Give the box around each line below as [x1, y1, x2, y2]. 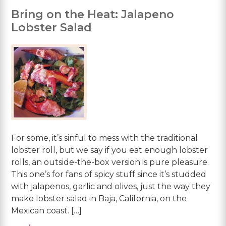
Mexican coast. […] [11, 205, 82, 215]
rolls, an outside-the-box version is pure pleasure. [11, 157, 209, 167]
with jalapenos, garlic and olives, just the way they [11, 181, 211, 191]
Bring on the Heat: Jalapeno [11, 7, 175, 21]
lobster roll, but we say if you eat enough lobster [11, 145, 208, 155]
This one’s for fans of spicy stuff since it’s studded [11, 169, 207, 179]
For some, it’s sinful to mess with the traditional [11, 133, 198, 143]
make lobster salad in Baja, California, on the [11, 193, 187, 203]
